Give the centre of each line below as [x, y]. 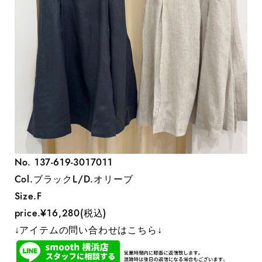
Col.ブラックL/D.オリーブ [74, 179]
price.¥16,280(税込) [61, 213]
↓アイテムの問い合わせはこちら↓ [88, 230]
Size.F [28, 196]
